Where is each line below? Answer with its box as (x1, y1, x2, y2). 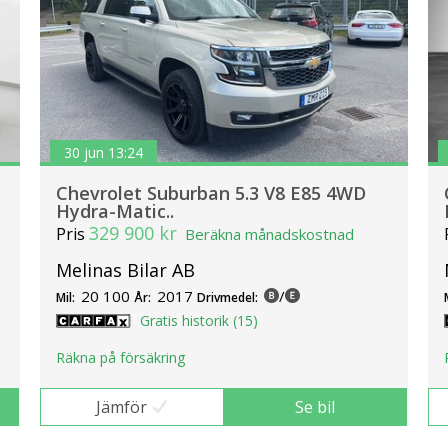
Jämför (95, 396, 147, 419)
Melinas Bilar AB (56, 257, 195, 282)
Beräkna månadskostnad (185, 223, 354, 244)
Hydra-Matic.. (56, 198, 174, 223)
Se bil (295, 396, 336, 419)
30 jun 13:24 (64, 143, 143, 163)
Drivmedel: (197, 288, 258, 306)
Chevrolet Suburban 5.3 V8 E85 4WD (56, 180, 366, 205)
